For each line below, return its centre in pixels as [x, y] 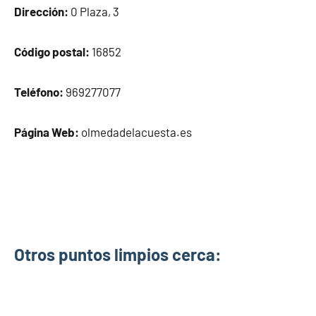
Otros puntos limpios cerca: [118, 254]
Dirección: [41, 11]
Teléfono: [39, 92]
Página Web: [47, 132]
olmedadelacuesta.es [135, 132]
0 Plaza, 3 [94, 11]
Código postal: [52, 51]
